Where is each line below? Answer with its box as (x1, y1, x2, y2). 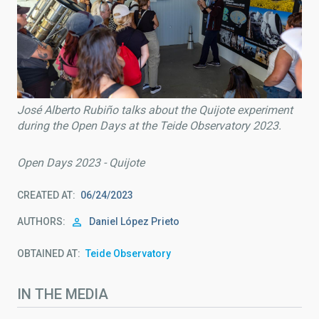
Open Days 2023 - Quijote (17, 156, 145, 170)
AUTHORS (17, 216, 63, 228)
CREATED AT (17, 189, 73, 202)
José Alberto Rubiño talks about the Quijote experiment (17, 103, 293, 117)
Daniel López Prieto (89, 216, 179, 228)
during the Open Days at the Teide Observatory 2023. (17, 119, 281, 133)
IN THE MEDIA (17, 286, 108, 303)
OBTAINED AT (17, 248, 78, 260)
